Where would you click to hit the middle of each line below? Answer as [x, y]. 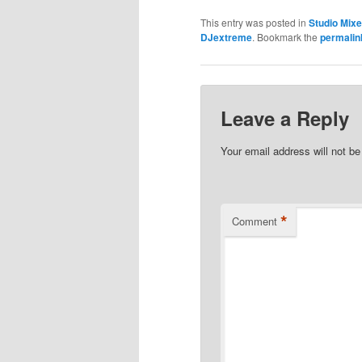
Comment [255, 221]
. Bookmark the [286, 37]
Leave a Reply [285, 118]
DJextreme [226, 38]
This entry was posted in [255, 23]
